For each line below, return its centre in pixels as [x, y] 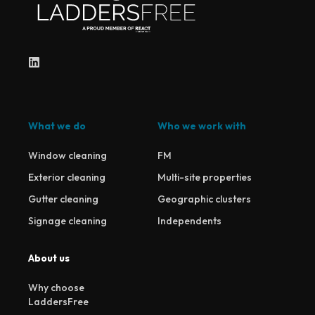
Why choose [56, 288]
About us [49, 258]
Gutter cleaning [63, 199]
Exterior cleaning [67, 178]
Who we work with [202, 126]
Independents [189, 221]
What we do [57, 126]
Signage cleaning [67, 221]
